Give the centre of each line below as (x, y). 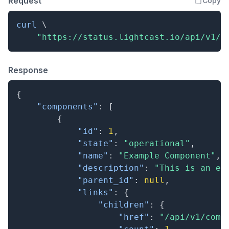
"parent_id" (106, 180)
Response (28, 70)
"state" (96, 143)
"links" (96, 192)
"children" (124, 205)
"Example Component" (167, 156)
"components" (67, 107)
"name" (93, 156)
